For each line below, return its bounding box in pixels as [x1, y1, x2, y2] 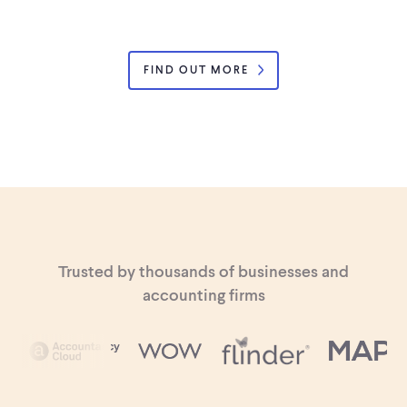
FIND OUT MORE [143, 62, 249, 76]
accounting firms [142, 284, 265, 304]
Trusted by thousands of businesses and [58, 261, 349, 281]
